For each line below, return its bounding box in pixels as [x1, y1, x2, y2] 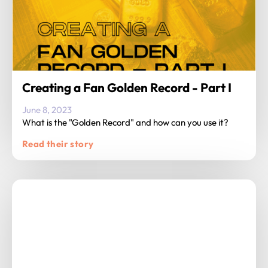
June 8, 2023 [22, 104, 72, 116]
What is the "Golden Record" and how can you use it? [22, 117, 229, 129]
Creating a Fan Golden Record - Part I [22, 80, 232, 96]
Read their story [22, 138, 94, 150]
